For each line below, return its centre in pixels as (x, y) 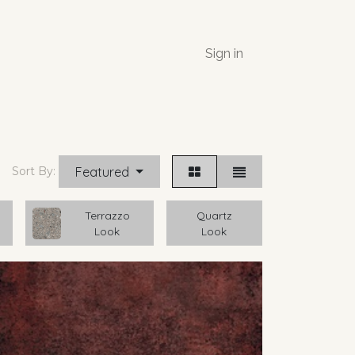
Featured (103, 172)
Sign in (224, 53)
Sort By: (34, 171)
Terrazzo (107, 215)
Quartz (214, 215)
